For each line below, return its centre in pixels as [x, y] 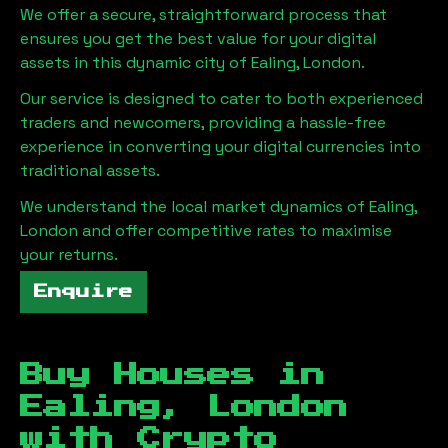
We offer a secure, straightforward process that [203, 14]
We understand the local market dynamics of [194, 206]
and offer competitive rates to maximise [235, 230]
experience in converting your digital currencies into [220, 146]
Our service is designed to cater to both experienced [221, 98]
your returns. [69, 254]
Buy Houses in [172, 374]
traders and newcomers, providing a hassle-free [203, 122]
